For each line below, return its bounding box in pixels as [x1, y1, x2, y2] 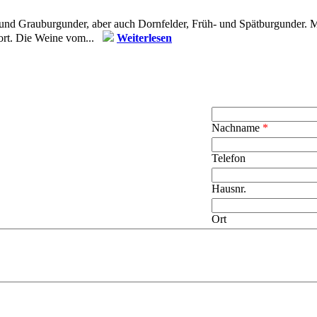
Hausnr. [212, 183, 246, 195]
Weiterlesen [117, 32, 172, 45]
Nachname [212, 122, 263, 134]
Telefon [212, 152, 246, 165]
